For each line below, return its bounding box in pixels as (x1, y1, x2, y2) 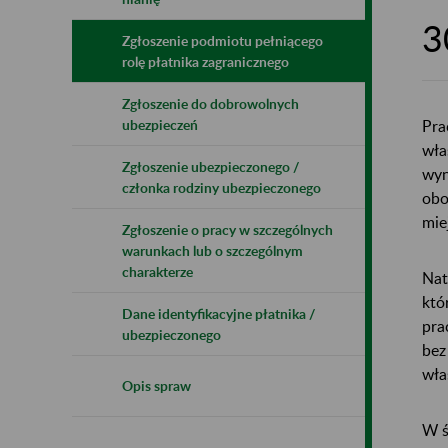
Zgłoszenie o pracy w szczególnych (122, 220, 333, 238)
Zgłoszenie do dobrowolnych (122, 94, 299, 112)
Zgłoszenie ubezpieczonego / (122, 157, 299, 175)
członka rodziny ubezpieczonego (122, 178, 321, 196)
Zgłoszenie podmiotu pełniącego (122, 31, 323, 49)
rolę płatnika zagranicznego (122, 52, 289, 70)
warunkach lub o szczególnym (122, 241, 303, 259)
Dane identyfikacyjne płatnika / (122, 304, 315, 322)
